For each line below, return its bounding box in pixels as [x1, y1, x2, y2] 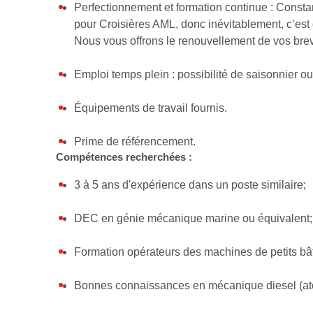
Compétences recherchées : [56, 150, 192, 163]
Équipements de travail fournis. [74, 101, 228, 114]
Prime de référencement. [74, 135, 196, 147]
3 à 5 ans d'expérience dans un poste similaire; [74, 178, 307, 191]
